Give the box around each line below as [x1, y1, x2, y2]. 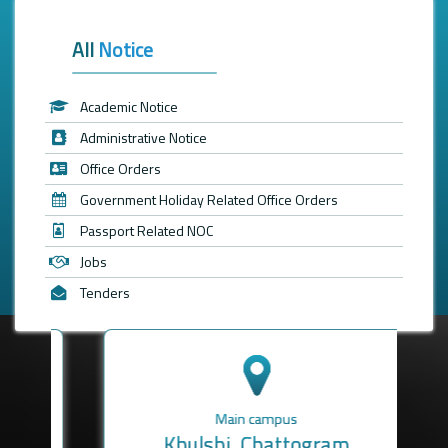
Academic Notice [80, 95, 178, 117]
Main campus [183, 407, 266, 430]
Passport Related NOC [80, 219, 213, 241]
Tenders [80, 281, 130, 303]
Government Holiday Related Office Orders [80, 188, 338, 210]
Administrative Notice [80, 126, 207, 148]
